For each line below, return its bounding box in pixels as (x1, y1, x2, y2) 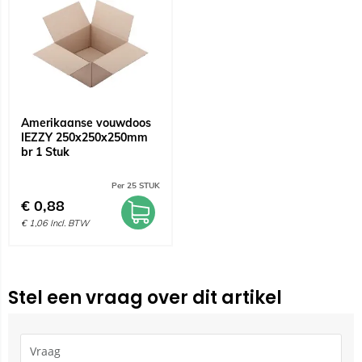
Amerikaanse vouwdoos (21, 116, 151, 130)
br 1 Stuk (21, 145, 69, 159)
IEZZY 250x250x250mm (21, 130, 148, 145)
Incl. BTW (50, 217, 89, 229)
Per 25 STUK (112, 180, 160, 191)
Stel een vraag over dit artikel (8, 285, 282, 310)
